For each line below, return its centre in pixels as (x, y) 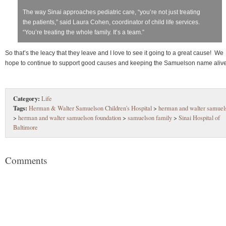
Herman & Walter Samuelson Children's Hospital (90, 108)
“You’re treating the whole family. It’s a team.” (83, 32)
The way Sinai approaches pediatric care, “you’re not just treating (111, 12)
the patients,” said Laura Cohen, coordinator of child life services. (111, 22)
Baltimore (25, 127)
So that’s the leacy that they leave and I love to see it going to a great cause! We (114, 53)
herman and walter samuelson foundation (70, 118)
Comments (26, 160)
